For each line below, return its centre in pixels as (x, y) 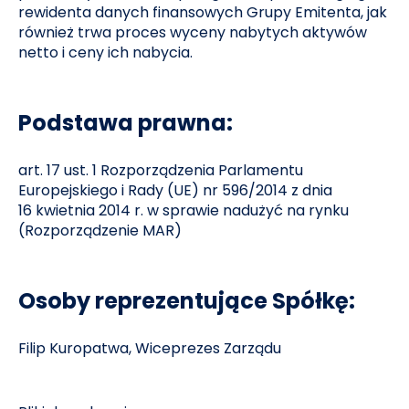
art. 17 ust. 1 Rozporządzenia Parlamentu (161, 170)
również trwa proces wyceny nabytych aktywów (193, 32)
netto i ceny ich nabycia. (106, 52)
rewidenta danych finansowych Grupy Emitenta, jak (203, 12)
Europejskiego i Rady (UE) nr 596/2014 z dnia (176, 190)
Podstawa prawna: (126, 123)
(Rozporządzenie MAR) (100, 231)
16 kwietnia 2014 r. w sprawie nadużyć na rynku (184, 210)
